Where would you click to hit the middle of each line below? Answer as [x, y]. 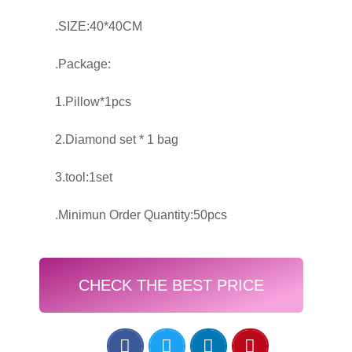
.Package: [83, 64]
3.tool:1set [84, 177]
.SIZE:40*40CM [99, 26]
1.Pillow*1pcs [93, 102]
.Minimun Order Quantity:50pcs [141, 215]
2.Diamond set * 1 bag [117, 139]
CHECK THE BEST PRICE [171, 285]
